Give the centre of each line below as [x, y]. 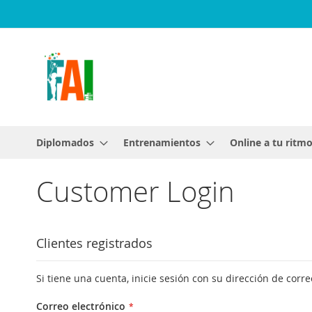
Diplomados [65, 142]
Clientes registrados [94, 243]
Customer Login [135, 192]
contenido [59, 41]
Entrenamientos [162, 142]
